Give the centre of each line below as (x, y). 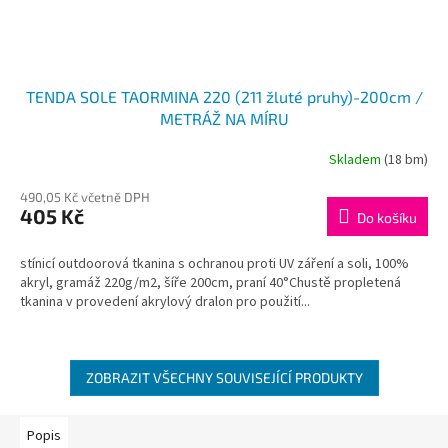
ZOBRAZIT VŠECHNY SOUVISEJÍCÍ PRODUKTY (224, 378)
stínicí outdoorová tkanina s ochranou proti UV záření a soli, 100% (214, 264)
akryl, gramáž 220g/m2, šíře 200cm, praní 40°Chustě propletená (210, 283)
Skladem (356, 159)
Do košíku (387, 218)
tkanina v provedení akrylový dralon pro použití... (165, 302)
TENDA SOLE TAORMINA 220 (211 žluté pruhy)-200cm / (224, 97)
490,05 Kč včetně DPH (85, 197)
